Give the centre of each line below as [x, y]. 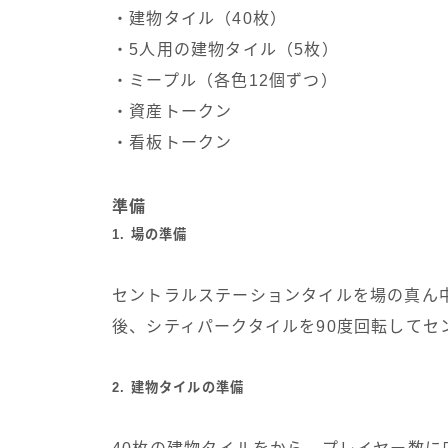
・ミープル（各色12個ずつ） [225, 80]
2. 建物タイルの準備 [178, 387]
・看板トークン [172, 142]
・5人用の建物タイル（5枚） [225, 49]
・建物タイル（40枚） [200, 18]
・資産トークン [172, 111]
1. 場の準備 [150, 234]
